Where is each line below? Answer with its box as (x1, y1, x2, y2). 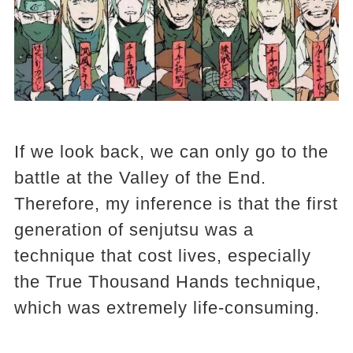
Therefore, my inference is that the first (13, 193, 338, 214)
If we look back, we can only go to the (13, 141, 329, 162)
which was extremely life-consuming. (13, 297, 320, 318)
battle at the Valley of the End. (13, 167, 266, 188)
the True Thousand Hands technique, (13, 271, 321, 292)
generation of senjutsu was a (13, 219, 254, 240)
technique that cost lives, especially (13, 245, 311, 266)
